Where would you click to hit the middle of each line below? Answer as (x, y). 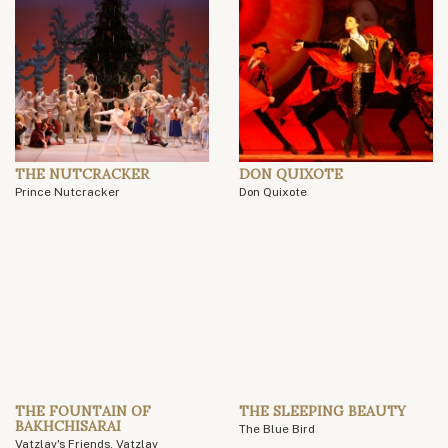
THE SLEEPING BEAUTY (322, 411)
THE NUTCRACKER (82, 174)
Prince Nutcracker (67, 192)
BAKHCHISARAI (68, 426)
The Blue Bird (277, 429)
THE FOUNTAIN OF (83, 411)
